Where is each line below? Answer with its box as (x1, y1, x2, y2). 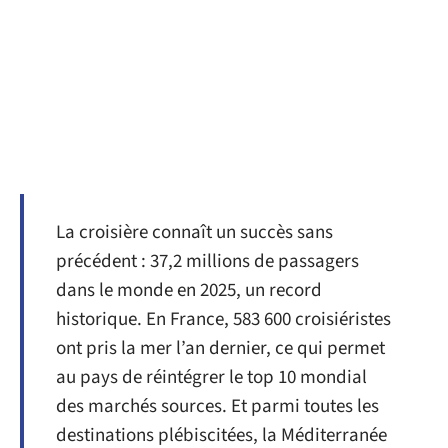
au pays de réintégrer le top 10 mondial (56, 364, 367, 391)
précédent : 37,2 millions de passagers (56, 248, 359, 275)
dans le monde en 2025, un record (56, 277, 322, 304)
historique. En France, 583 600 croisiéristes (56, 306, 391, 333)
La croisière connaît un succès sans (56, 219, 333, 246)
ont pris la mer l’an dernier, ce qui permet (56, 335, 385, 362)
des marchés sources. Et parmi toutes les (56, 393, 379, 420)
